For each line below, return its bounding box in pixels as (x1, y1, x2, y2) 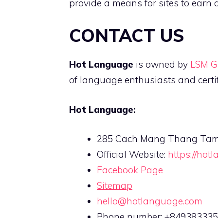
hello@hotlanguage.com (97, 195, 202, 207)
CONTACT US (69, 24, 184, 47)
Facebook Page (97, 164, 163, 176)
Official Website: (97, 148, 168, 161)
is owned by (133, 58, 190, 71)
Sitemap (97, 180, 132, 192)
